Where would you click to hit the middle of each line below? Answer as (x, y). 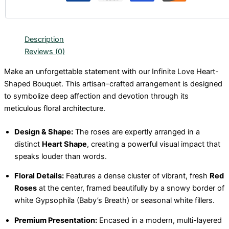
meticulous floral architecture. (55, 108)
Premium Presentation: (56, 220)
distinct (28, 144)
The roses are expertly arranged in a (136, 132)
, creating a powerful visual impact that (154, 144)
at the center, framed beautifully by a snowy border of (131, 188)
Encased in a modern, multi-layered (159, 220)
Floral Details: (39, 176)
